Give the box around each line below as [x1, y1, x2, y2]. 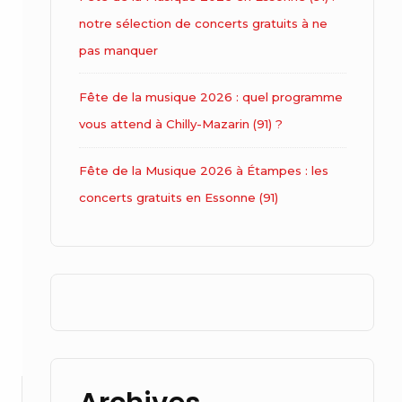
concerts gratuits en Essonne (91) [78, 190, 278, 205]
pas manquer [78, 42, 158, 57]
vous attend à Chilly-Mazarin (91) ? [78, 117, 283, 131]
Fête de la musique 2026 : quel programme [78, 90, 343, 104]
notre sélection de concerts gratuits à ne [78, 15, 328, 31]
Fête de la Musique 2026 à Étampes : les [78, 163, 328, 179]
